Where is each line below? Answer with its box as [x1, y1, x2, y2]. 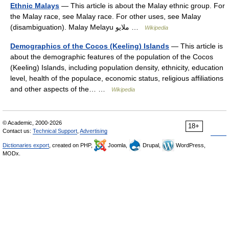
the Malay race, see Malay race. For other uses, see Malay [10, 12, 201, 20]
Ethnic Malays [10, 1, 59, 10]
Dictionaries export [3, 142, 49, 148]
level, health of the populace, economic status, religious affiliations [10, 74, 223, 82]
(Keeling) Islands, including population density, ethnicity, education [10, 63, 223, 72]
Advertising [80, 127, 107, 134]
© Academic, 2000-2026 [3, 119, 62, 126]
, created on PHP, [49, 142, 94, 148]
